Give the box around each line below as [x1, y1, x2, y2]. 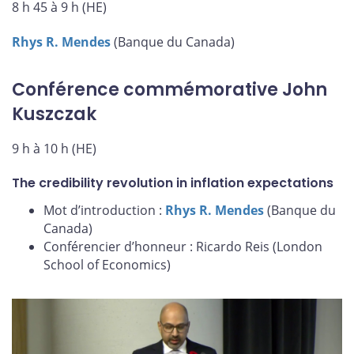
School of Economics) [43, 256, 171, 274]
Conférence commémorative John [12, 77, 327, 103]
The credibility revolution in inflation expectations [12, 174, 333, 193]
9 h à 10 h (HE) [12, 139, 96, 157]
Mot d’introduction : [43, 201, 165, 220]
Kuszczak [12, 102, 96, 127]
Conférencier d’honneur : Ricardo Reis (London [43, 238, 322, 256]
